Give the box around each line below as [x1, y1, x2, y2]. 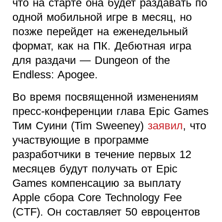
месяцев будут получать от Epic [12, 162, 177, 175]
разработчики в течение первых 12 [12, 148, 191, 161]
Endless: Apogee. [12, 68, 98, 81]
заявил [144, 119, 183, 132]
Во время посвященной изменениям [12, 90, 198, 103]
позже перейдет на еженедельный [12, 25, 188, 38]
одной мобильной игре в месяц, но [12, 10, 192, 23]
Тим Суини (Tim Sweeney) [12, 119, 144, 132]
